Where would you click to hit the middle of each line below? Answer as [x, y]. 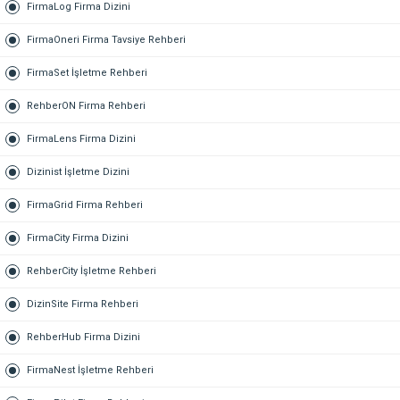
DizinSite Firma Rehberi [83, 304]
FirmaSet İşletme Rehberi [87, 72]
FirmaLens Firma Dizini [81, 138]
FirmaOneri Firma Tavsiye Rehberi [106, 39]
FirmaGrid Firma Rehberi [85, 204]
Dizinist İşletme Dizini [78, 171]
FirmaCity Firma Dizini [78, 237]
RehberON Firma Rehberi [86, 105]
